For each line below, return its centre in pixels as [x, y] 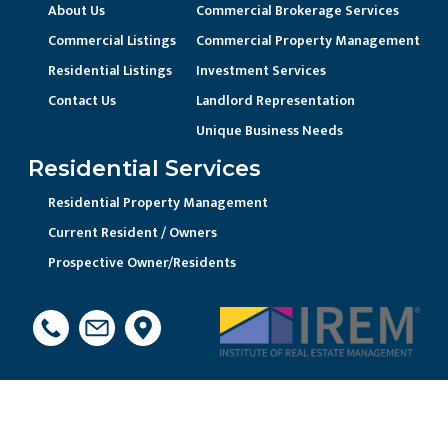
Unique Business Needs [269, 130]
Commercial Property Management [308, 40]
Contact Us [82, 100]
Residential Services [144, 167]
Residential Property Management [158, 202]
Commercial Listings [112, 40]
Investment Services [261, 70]
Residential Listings [110, 70]
